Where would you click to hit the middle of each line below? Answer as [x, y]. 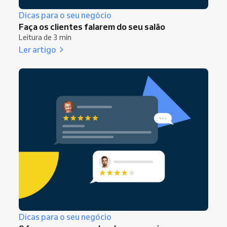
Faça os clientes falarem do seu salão [92, 27]
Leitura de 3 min [45, 38]
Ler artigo [37, 50]
